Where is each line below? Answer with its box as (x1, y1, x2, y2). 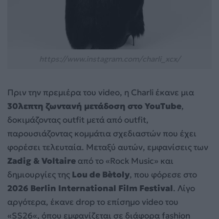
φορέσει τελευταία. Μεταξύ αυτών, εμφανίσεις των (7, 142, 208, 153)
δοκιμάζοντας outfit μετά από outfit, (7, 114, 149, 126)
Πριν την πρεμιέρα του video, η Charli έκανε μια (7, 87, 194, 98)
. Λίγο (173, 183, 195, 194)
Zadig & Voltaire (7, 155, 76, 167)
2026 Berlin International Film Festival (7, 183, 173, 194)
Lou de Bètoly (72, 169, 130, 180)
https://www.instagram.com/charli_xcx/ (39, 54, 180, 64)
